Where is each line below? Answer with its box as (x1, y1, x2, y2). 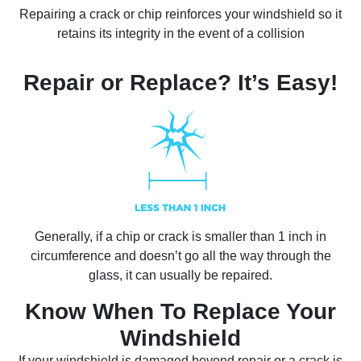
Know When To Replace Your (25, 299, 336, 325)
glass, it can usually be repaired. (89, 268, 272, 283)
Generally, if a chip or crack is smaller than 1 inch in (35, 230, 326, 244)
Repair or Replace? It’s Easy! (23, 70, 338, 96)
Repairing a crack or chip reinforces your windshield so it (19, 7, 342, 22)
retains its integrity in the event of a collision (56, 27, 305, 41)
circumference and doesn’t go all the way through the (30, 249, 331, 263)
